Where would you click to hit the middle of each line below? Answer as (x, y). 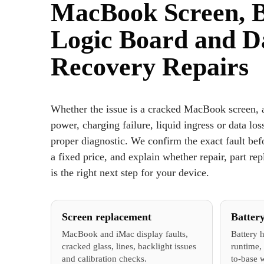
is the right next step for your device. (130, 172)
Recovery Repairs (150, 66)
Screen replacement (107, 217)
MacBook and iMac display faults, (125, 234)
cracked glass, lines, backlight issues (129, 246)
